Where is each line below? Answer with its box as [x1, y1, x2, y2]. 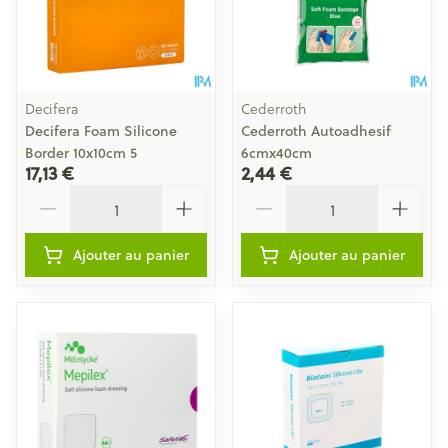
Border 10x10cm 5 [25, 143, 137, 163]
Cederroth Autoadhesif [241, 121, 391, 141]
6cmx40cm [241, 143, 312, 163]
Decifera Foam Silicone [25, 121, 177, 141]
